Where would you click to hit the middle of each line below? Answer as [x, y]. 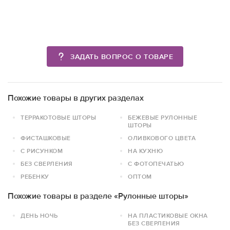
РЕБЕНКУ [35, 177]
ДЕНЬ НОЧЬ [39, 216]
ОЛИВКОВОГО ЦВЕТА [162, 138]
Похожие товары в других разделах [76, 98]
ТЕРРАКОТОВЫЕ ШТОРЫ [58, 118]
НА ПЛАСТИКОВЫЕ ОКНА [168, 216]
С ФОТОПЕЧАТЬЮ [156, 164]
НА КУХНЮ [145, 151]
